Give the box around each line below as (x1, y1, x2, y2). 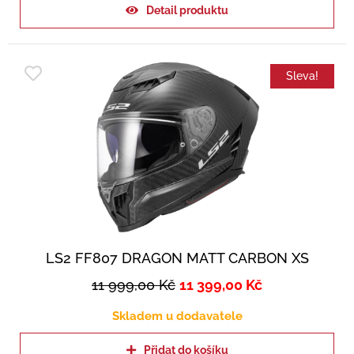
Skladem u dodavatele (111, 308, 243, 323)
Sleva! (286, 69, 318, 82)
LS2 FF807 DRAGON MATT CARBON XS (45, 249, 309, 266)
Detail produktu (146, 3, 228, 17)
